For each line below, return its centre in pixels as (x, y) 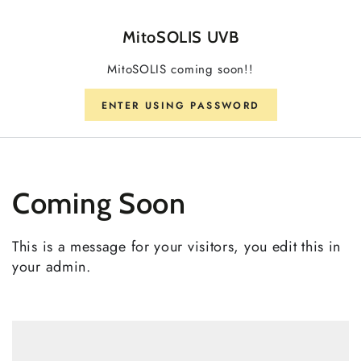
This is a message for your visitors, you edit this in (177, 246)
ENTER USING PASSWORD (180, 105)
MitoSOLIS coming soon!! (180, 69)
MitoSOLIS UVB (180, 37)
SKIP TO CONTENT (96, 19)
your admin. (52, 266)
